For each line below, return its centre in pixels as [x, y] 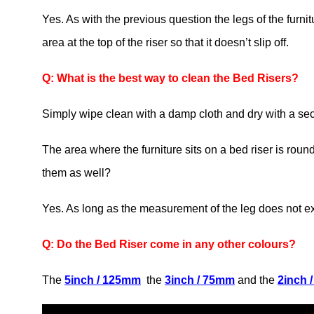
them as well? [76, 173]
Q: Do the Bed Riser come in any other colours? [169, 245]
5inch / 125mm [103, 280]
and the [256, 280]
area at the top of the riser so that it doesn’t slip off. [165, 43]
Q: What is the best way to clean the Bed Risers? [170, 78]
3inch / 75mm [200, 280]
